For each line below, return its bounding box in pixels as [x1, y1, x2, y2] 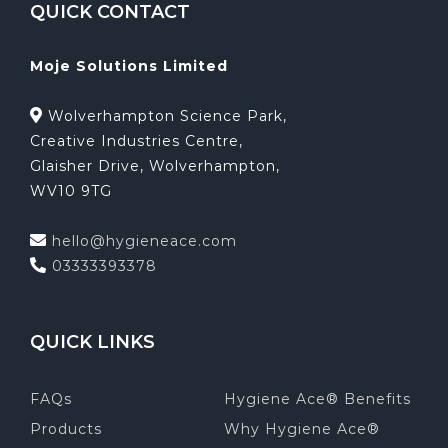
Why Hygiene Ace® [224, 420, 380, 439]
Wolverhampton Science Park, [43, 107, 287, 126]
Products [30, 420, 102, 439]
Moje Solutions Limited [30, 57, 228, 76]
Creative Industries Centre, [30, 132, 243, 151]
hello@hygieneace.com [52, 232, 237, 251]
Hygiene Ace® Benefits [224, 390, 411, 409]
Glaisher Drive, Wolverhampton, [30, 157, 280, 176]
